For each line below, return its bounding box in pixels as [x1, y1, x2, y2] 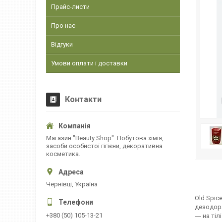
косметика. [46, 150, 80, 158]
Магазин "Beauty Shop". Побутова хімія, [46, 134, 164, 142]
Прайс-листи [51, 3, 90, 10]
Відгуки [51, 41, 73, 48]
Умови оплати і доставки [51, 59, 127, 67]
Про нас [51, 22, 75, 29]
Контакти [65, 95, 102, 104]
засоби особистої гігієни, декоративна [46, 142, 163, 150]
